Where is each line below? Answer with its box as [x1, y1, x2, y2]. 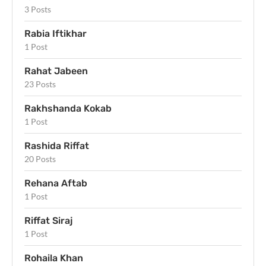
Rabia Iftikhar [24, 28, 87, 40]
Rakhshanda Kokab [24, 103, 112, 115]
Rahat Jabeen [24, 65, 88, 77]
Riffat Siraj [24, 215, 72, 227]
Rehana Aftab [24, 178, 87, 189]
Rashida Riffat [24, 140, 89, 152]
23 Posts [24, 79, 56, 90]
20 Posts [24, 154, 56, 164]
